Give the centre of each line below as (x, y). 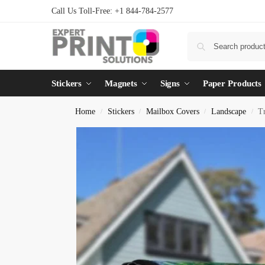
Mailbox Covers (172, 112)
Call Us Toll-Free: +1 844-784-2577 (112, 11)
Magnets (121, 83)
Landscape (229, 112)
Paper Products (232, 83)
